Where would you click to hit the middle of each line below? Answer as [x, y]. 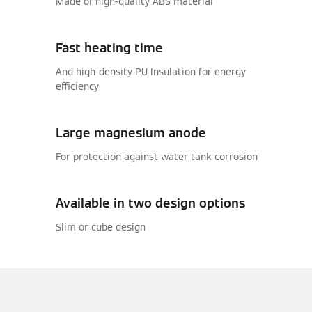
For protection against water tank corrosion [157, 157]
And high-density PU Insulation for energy [151, 72]
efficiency [77, 86]
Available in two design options [150, 203]
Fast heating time [109, 48]
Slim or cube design [101, 227]
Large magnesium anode [131, 133]
